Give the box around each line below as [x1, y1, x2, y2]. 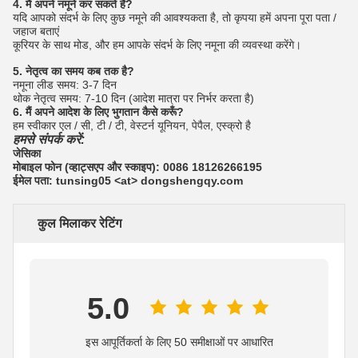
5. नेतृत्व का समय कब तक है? [13, 64, 134, 78]
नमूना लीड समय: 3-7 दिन [13, 78, 117, 91]
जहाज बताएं [13, 24, 59, 38]
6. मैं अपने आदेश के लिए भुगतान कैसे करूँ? [13, 105, 184, 118]
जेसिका [13, 146, 41, 160]
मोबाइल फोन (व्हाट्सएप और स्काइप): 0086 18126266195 [13, 160, 262, 173]
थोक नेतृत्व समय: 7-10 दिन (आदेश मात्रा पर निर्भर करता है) [13, 91, 254, 105]
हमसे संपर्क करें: [13, 132, 85, 146]
